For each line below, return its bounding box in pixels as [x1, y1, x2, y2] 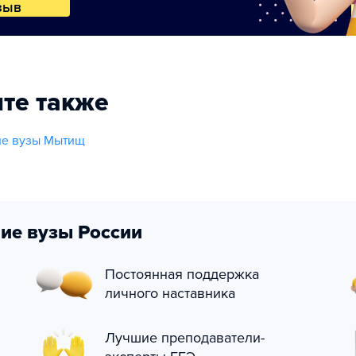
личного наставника [105, 284, 235, 302]
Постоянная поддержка [105, 265, 259, 283]
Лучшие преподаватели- [105, 329, 265, 346]
